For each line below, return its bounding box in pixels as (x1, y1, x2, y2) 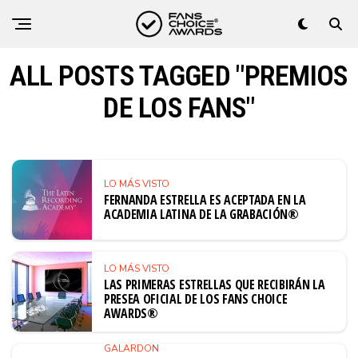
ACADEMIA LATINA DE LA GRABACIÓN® (104, 205, 299, 223)
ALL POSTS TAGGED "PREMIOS (10, 59, 348, 93)
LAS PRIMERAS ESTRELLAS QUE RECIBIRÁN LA (104, 275, 325, 293)
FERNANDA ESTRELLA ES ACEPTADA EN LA (104, 190, 306, 209)
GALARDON (104, 342, 159, 355)
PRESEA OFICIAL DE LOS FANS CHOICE (104, 289, 288, 308)
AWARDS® (104, 304, 158, 322)
